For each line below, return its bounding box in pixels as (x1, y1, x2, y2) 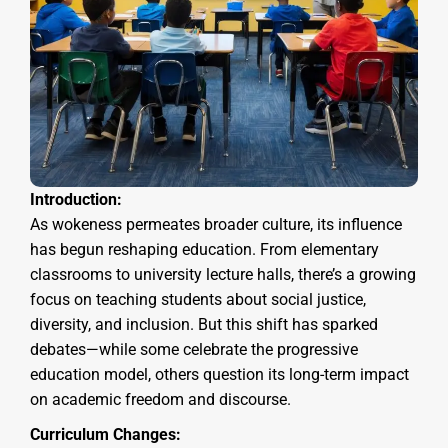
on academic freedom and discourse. (30, 389, 291, 409)
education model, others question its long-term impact (30, 364, 409, 384)
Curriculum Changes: (30, 424, 181, 444)
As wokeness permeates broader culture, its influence (30, 214, 402, 234)
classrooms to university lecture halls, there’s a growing (30, 264, 416, 284)
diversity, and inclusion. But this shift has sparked (30, 314, 378, 334)
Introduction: (30, 189, 122, 209)
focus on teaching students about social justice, (30, 289, 366, 309)
